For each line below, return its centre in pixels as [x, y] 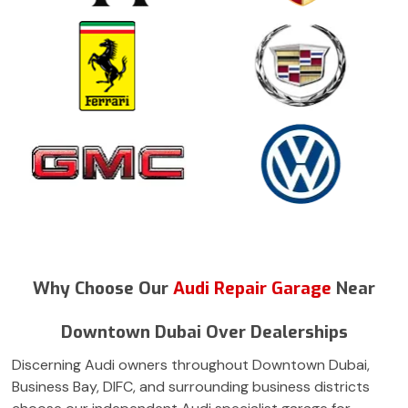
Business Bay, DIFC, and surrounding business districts [191, 386]
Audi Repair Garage [255, 288]
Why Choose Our [103, 288]
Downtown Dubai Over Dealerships [204, 331]
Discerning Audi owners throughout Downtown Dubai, [191, 364]
